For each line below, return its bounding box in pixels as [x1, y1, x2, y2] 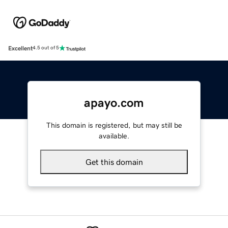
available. [99, 132, 129, 139]
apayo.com [84, 96, 144, 109]
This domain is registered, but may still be [46, 121, 182, 129]
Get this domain [85, 157, 143, 166]
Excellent [8, 45, 33, 51]
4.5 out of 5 [33, 45, 59, 51]
